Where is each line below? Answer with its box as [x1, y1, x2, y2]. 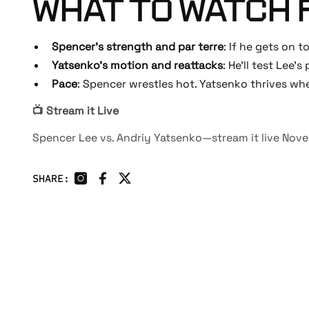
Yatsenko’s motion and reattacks [52, 58, 223, 73]
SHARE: [32, 172, 70, 186]
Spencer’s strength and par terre [52, 39, 224, 54]
